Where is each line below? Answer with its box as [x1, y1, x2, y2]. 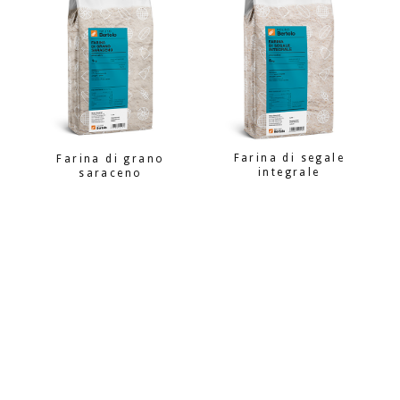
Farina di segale [233, 152, 346, 165]
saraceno [79, 166, 143, 179]
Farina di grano [56, 152, 165, 165]
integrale [258, 166, 321, 179]
